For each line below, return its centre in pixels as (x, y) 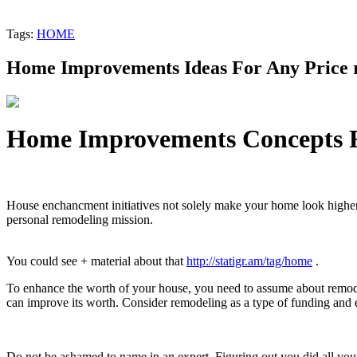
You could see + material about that (96, 261)
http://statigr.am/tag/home (249, 261)
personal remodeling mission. (80, 219)
